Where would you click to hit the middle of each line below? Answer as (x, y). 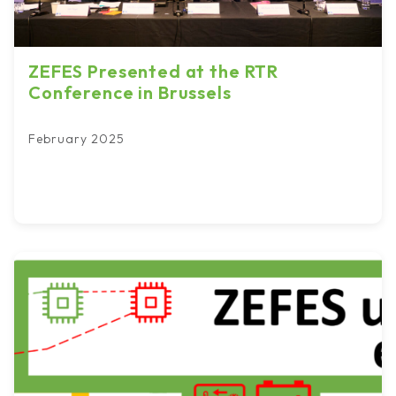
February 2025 (76, 138)
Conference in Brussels (130, 92)
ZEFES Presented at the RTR (154, 71)
